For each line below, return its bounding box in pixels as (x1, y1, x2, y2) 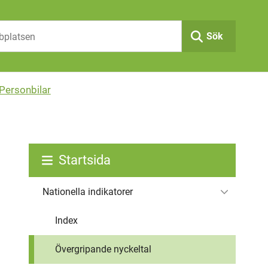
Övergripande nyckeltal (54, 243, 151, 255)
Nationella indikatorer (42, 185, 133, 197)
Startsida (58, 152, 111, 167)
